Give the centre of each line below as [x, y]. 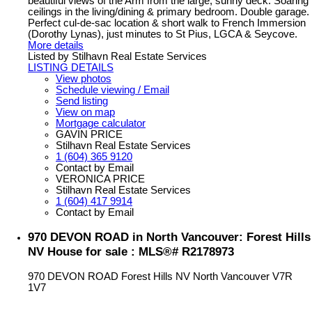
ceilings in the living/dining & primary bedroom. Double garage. [169, 12]
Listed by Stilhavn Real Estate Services [117, 57]
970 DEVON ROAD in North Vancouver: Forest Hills [169, 237]
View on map [85, 112]
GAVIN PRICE [89, 135]
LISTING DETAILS [71, 68]
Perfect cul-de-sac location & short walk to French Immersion [167, 23]
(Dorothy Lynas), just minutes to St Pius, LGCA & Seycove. [163, 34]
